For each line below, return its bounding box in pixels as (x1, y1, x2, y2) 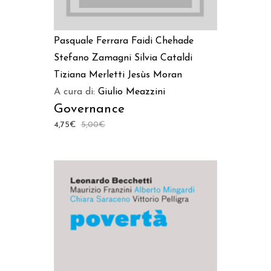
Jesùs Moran (128, 70, 182, 80)
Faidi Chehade (131, 36, 194, 46)
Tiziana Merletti (54, 70, 125, 80)
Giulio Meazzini (98, 87, 165, 97)
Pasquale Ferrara (54, 36, 128, 46)
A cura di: (54, 87, 98, 97)
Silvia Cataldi (134, 53, 192, 63)
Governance (54, 102, 125, 116)
